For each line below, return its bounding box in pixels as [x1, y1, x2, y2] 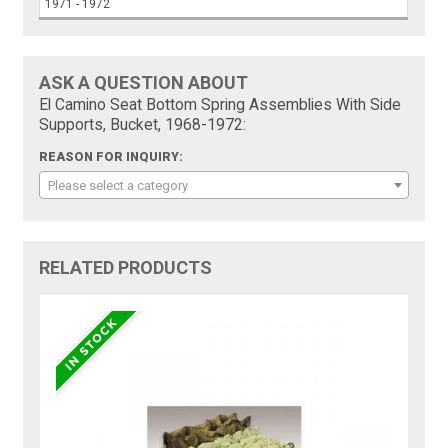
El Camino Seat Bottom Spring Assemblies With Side [39, 96, 402, 115]
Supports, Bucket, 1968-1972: [39, 116, 247, 135]
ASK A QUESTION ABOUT [39, 72, 249, 94]
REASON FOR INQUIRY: [39, 150, 184, 165]
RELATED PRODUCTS [39, 257, 213, 279]
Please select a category [48, 178, 189, 194]
